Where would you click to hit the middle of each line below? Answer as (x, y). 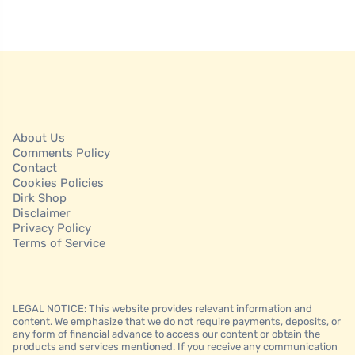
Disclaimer (42, 214)
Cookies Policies (58, 183)
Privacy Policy (52, 229)
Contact (35, 168)
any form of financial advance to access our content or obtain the (166, 334)
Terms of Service (59, 244)
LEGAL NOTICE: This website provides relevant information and (162, 309)
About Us (39, 138)
